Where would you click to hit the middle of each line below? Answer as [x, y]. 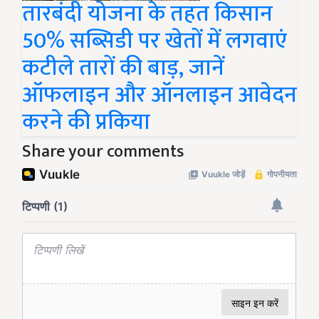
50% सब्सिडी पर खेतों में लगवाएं [155, 41]
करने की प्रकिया [86, 122]
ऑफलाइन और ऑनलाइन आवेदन [159, 95]
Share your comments [103, 152]
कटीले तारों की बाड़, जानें [123, 68]
